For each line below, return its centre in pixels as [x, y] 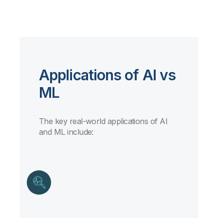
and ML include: [66, 132]
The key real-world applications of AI [103, 121]
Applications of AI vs [108, 75]
